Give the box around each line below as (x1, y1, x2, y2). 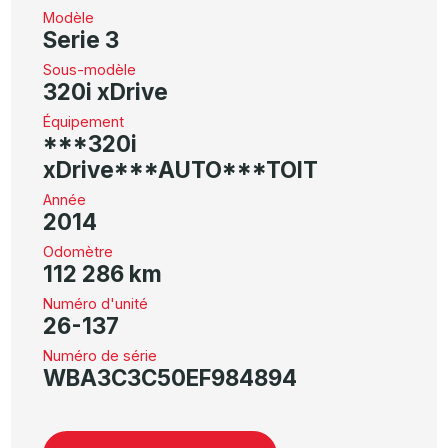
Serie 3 (43, 26, 120, 54)
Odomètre (43, 243, 114, 261)
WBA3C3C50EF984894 (43, 364, 298, 392)
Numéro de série (43, 347, 158, 365)
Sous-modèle (43, 61, 137, 79)
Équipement (43, 113, 125, 131)
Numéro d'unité (43, 295, 149, 313)
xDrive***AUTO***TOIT (43, 156, 319, 184)
